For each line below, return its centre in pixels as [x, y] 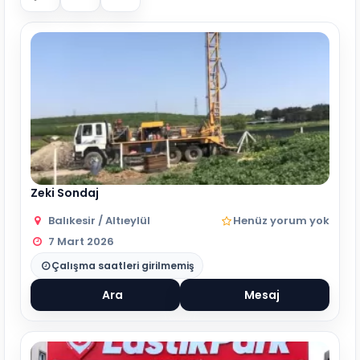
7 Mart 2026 [82, 241]
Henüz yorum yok [281, 221]
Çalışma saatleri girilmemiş [123, 266]
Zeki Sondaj [65, 193]
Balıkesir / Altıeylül [100, 221]
